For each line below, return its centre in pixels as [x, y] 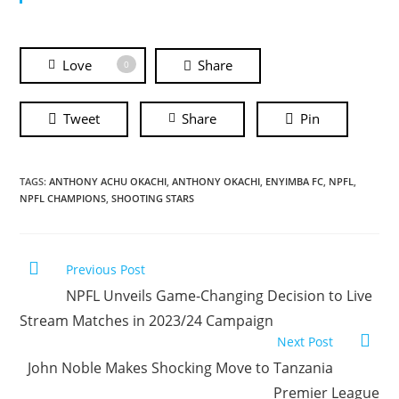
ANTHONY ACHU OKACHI [108, 181]
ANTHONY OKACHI [216, 181]
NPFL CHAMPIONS [63, 198]
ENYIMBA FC [295, 181]
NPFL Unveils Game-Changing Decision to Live [220, 295]
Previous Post [106, 269]
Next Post [305, 341]
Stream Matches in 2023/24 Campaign [147, 320]
